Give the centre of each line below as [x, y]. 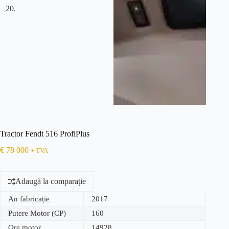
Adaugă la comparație [51, 181]
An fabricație [29, 199]
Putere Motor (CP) [37, 213]
